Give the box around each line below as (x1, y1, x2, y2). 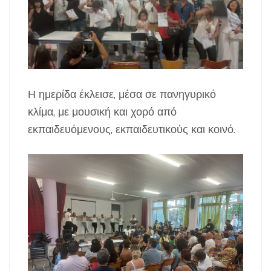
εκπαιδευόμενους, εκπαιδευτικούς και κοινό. (28, 122, 235, 136)
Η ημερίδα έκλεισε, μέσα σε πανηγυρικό (28, 87, 216, 101)
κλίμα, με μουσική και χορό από (28, 104, 177, 119)
